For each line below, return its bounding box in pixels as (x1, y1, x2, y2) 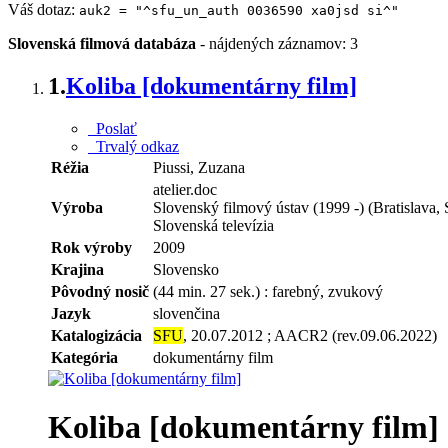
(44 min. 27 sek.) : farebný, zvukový (153, 282, 383, 300)
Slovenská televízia (153, 216, 274, 234)
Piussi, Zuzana (153, 158, 245, 176)
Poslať (88, 119, 137, 137)
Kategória (51, 348, 118, 366)
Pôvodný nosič (51, 282, 149, 300)
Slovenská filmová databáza (8, 34, 196, 52)
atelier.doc (153, 180, 217, 198)
